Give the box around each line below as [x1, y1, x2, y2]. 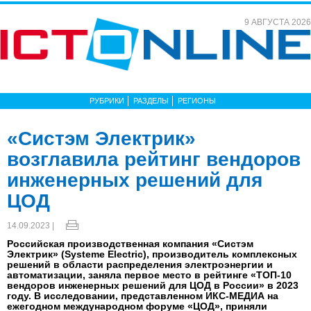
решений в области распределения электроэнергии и [7, 259, 273, 270]
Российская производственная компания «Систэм [7, 238, 253, 249]
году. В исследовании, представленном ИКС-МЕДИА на [7, 290, 278, 301]
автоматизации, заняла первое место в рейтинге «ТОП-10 [7, 269, 292, 280]
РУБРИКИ [90, 96, 124, 105]
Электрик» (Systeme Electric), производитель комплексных [7, 249, 297, 260]
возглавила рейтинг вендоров [7, 149, 301, 170]
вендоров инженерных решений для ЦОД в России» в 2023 [7, 280, 299, 291]
